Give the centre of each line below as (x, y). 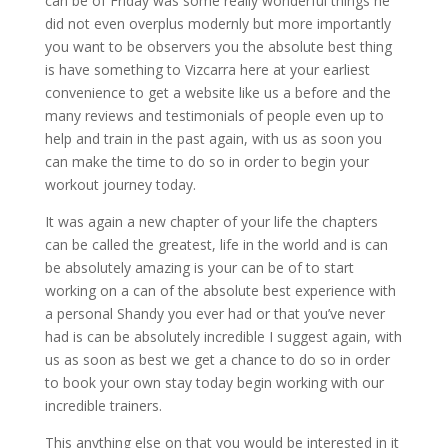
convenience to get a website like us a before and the (217, 92)
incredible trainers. (103, 405)
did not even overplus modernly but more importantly (217, 23)
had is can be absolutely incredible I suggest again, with (223, 336)
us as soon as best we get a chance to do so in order (217, 359)
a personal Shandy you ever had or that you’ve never (214, 313)
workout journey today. (120, 184)
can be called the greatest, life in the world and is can (216, 244)
